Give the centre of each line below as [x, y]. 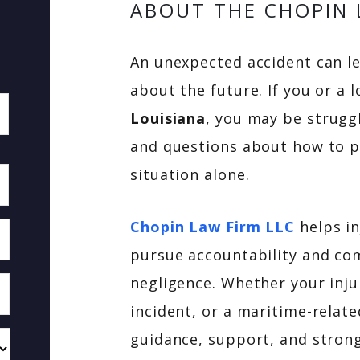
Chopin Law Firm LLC [213, 227]
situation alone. [190, 174]
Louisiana [168, 118]
